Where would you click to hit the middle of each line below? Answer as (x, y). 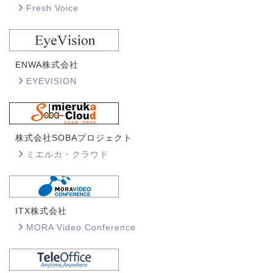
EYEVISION (51, 81)
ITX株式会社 (41, 211)
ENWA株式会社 (47, 64)
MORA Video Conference (81, 227)
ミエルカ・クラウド (67, 154)
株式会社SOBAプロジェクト (74, 137)
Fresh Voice (52, 8)
